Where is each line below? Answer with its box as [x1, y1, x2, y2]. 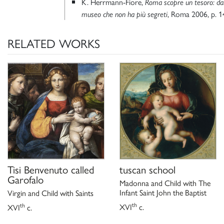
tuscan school [119, 161, 175, 176]
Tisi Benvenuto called [7, 161, 94, 176]
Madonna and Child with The [119, 176, 210, 188]
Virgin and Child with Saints [7, 186, 93, 198]
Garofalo [7, 171, 43, 186]
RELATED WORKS [7, 34, 100, 52]
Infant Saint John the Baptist [119, 186, 206, 198]
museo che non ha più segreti [81, 9, 167, 19]
